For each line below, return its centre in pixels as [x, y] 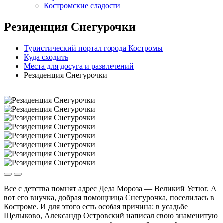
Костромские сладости [82, 6]
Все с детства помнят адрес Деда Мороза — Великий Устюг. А [110, 188]
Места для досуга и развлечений [79, 66]
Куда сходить [46, 57]
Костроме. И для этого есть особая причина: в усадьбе [96, 206]
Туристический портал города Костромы [93, 48]
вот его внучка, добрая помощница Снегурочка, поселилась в [109, 197]
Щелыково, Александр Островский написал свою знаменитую [111, 215]
